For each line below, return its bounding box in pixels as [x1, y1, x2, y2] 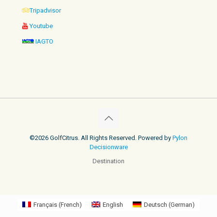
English [103, 201, 124, 208]
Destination [93, 157, 124, 165]
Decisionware [89, 143, 128, 151]
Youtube [30, 22, 53, 30]
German [170, 201, 193, 208]
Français [33, 201, 57, 208]
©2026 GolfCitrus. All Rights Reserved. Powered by [30, 134, 172, 141]
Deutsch [144, 201, 168, 208]
